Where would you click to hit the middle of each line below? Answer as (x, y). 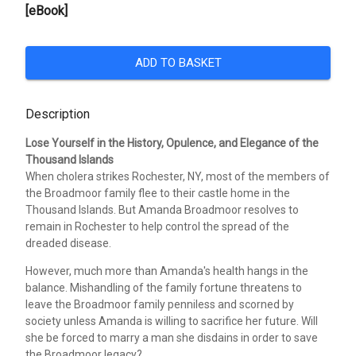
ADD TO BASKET (178, 62)
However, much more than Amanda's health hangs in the (167, 271)
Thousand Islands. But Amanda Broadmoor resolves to (162, 209)
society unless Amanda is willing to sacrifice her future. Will (172, 321)
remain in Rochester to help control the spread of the (157, 226)
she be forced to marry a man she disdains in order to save (172, 337)
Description (58, 114)
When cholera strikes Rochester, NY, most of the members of (178, 176)
